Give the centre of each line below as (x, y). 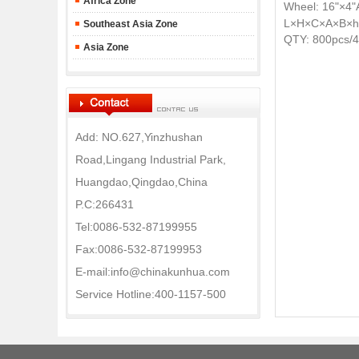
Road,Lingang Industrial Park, (150, 159)
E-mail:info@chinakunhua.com (152, 272)
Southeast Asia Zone (129, 24)
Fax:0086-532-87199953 (138, 249)
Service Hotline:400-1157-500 (150, 294)
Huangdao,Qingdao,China (141, 182)
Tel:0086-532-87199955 (136, 227)
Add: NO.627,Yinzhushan (139, 137)
